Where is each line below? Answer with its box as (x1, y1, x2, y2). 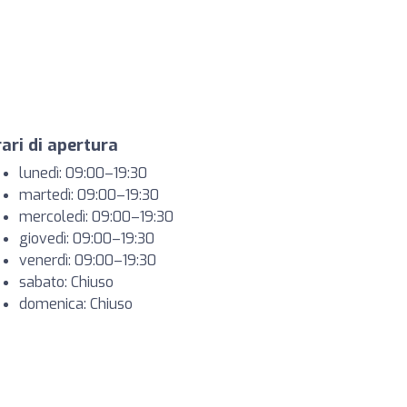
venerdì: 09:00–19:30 (19, 251, 156, 270)
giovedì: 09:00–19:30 (19, 229, 154, 248)
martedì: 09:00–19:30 (19, 185, 159, 204)
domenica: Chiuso (19, 294, 133, 313)
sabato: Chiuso (19, 273, 114, 292)
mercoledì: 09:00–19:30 (19, 207, 174, 226)
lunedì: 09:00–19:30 (19, 164, 147, 183)
